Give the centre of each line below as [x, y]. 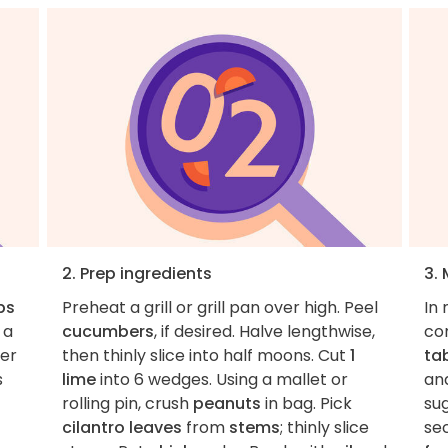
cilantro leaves [121, 427]
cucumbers [107, 331]
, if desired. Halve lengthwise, [264, 331]
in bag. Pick [306, 403]
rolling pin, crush [127, 403]
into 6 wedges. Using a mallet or [221, 379]
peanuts [226, 403]
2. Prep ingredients [136, 273]
